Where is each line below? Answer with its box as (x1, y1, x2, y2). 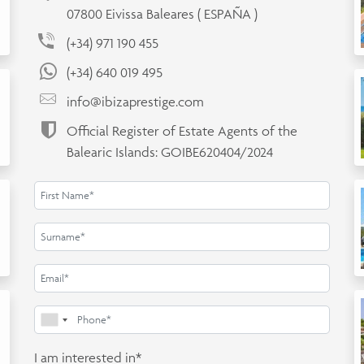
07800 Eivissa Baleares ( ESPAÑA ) (67, 6, 258, 22)
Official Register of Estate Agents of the (67, 123, 298, 139)
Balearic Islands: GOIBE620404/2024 (67, 144, 274, 160)
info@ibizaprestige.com (67, 93, 205, 110)
